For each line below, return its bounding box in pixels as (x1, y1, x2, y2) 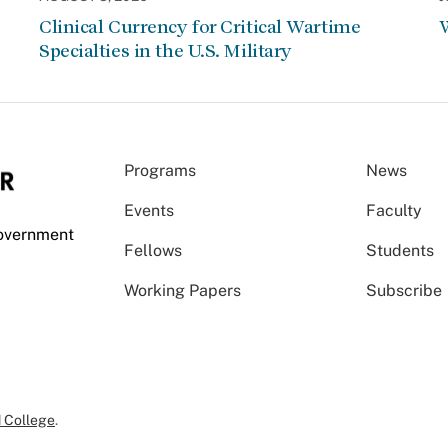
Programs (124, 161, 196, 180)
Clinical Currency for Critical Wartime (39, 16, 361, 37)
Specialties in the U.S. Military (39, 40, 292, 61)
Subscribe (366, 281, 443, 300)
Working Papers (124, 281, 241, 300)
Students (366, 241, 435, 260)
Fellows (124, 241, 182, 260)
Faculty (366, 201, 423, 220)
